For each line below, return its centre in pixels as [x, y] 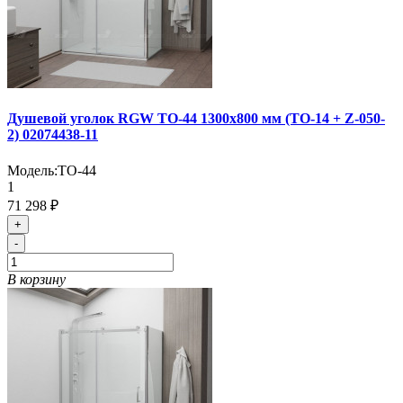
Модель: [32, 170]
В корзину [36, 279]
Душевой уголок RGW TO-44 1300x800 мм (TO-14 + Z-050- [196, 119]
